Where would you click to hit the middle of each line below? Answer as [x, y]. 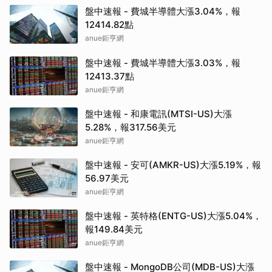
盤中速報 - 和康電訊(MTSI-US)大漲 [158, 114]
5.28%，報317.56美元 [131, 127]
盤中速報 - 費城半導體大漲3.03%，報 [163, 63]
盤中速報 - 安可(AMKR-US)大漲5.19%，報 [173, 165]
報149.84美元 [114, 229]
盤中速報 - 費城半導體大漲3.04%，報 [163, 12]
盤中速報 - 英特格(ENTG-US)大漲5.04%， [173, 216]
